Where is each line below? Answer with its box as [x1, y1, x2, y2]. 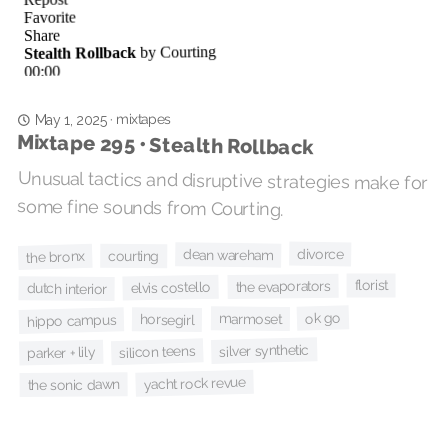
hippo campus [26, 311, 117, 330]
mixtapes [115, 110, 171, 128]
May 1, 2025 [34, 111, 107, 128]
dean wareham [183, 246, 274, 264]
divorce [297, 245, 344, 263]
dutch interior [26, 280, 108, 298]
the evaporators [235, 277, 331, 295]
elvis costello [130, 278, 212, 297]
